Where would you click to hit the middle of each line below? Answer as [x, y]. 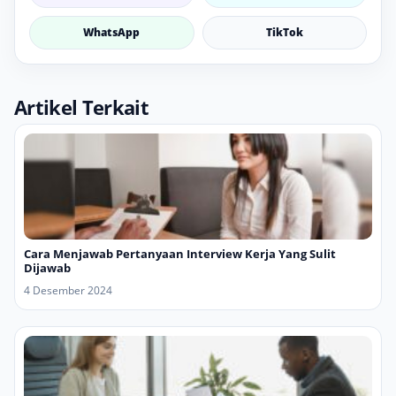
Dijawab [47, 268]
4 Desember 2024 [68, 290]
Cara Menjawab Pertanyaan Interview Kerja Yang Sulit [180, 254]
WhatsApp [112, 32]
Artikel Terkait [82, 107]
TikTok [284, 32]
